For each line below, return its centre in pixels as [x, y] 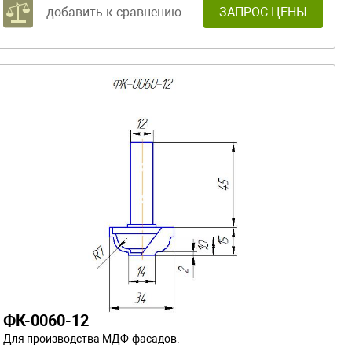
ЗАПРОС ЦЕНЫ [263, 12]
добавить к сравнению [114, 12]
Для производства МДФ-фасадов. [92, 338]
